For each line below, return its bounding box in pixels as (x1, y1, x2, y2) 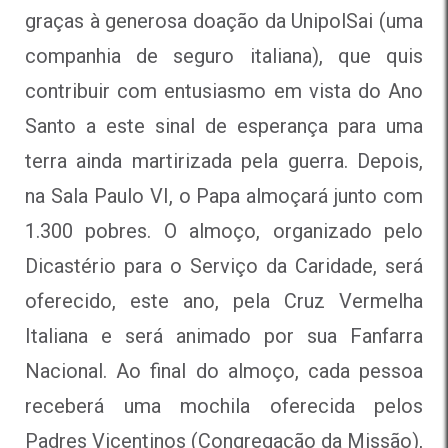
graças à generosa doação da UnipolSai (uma (25, 8, 423, 33)
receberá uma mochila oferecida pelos (25, 393, 423, 418)
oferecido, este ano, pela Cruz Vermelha (25, 288, 423, 313)
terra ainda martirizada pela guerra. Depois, (25, 148, 423, 173)
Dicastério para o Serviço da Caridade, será (25, 253, 423, 278)
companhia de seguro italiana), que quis (25, 43, 423, 68)
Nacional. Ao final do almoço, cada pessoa (25, 358, 423, 383)
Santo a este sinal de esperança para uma (25, 113, 423, 138)
